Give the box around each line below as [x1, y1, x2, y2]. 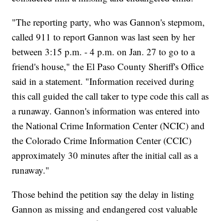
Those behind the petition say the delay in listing [12, 188, 195, 201]
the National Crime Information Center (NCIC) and [12, 119, 205, 132]
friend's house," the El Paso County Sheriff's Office [12, 60, 204, 73]
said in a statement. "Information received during [12, 75, 195, 88]
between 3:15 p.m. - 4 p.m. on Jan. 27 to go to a [12, 45, 195, 58]
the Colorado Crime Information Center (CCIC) [12, 134, 192, 147]
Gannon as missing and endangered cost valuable [12, 203, 198, 216]
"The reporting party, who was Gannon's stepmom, [12, 16, 205, 29]
